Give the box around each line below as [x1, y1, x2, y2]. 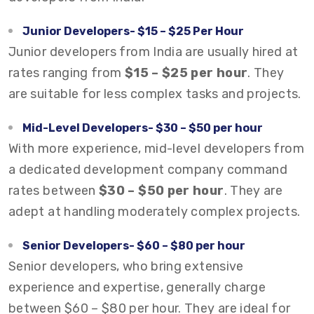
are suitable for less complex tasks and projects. [8, 86, 301, 102]
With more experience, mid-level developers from [8, 141, 304, 156]
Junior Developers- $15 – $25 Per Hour [22, 25, 244, 38]
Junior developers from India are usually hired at [8, 44, 299, 60]
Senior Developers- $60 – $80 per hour [22, 239, 245, 252]
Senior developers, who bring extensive [8, 259, 244, 274]
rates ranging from [8, 65, 125, 81]
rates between [8, 183, 100, 198]
